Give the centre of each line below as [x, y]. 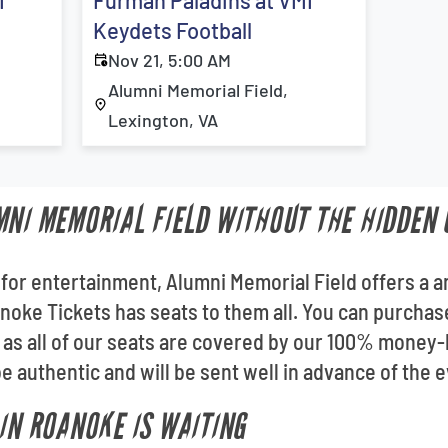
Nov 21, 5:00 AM [170, 60]
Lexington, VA [163, 120]
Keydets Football [173, 30]
